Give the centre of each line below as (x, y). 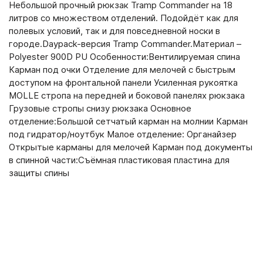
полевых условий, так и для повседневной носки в (114, 31)
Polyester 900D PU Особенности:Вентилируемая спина (124, 57)
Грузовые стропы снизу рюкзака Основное (100, 108)
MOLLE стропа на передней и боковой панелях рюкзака (127, 95)
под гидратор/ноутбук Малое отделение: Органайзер (123, 134)
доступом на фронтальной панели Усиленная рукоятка (123, 82)
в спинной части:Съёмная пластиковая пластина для (119, 160)
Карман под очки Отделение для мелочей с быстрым (122, 70)
